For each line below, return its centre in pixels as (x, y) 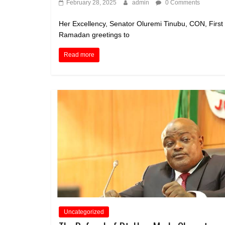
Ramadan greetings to (94, 35)
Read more (79, 55)
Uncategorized (84, 212)
